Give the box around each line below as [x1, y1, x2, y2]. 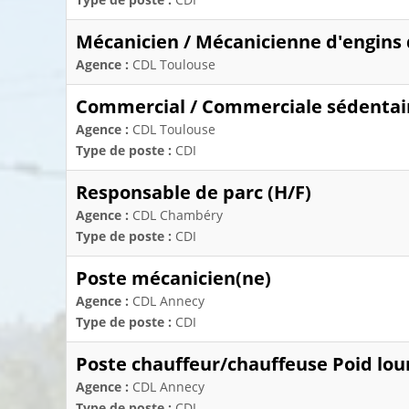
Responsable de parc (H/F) [76, 180, 311, 204]
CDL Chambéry [132, 206, 223, 224]
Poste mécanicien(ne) [76, 266, 271, 290]
